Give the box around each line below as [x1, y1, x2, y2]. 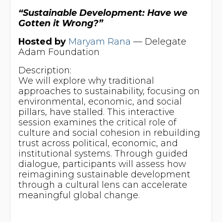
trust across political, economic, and [18, 137, 178, 148]
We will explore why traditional [18, 75, 154, 86]
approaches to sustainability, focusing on [18, 85, 200, 96]
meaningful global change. [18, 189, 140, 200]
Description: [18, 64, 71, 75]
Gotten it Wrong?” [18, 18, 103, 29]
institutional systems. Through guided [18, 148, 188, 159]
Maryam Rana [68, 36, 131, 47]
